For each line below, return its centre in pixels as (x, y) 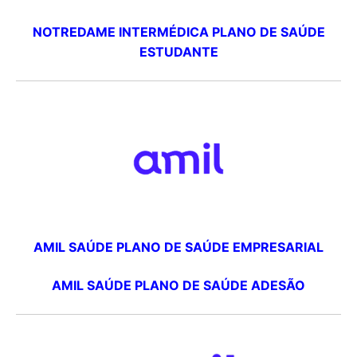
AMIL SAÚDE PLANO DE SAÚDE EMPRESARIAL (178, 247)
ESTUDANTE (178, 51)
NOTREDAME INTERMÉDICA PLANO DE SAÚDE (178, 31)
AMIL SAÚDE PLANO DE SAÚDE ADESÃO (178, 285)
